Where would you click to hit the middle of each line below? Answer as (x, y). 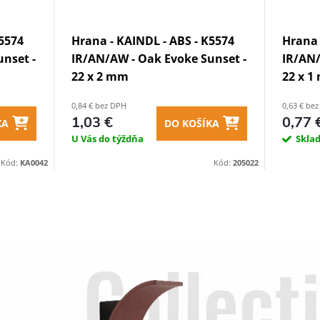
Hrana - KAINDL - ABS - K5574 (153, 41)
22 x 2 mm (100, 76)
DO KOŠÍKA (192, 123)
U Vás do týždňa (107, 139)
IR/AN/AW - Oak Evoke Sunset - (159, 59)
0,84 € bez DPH (99, 105)
